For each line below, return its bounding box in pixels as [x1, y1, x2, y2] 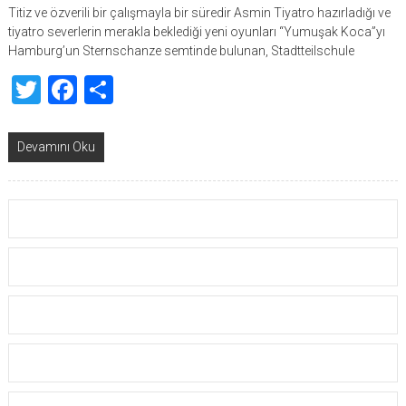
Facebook [76, 72, 198, 107]
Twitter [40, 72, 130, 107]
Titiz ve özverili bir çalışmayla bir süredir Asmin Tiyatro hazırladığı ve [7, 5, 391, 20]
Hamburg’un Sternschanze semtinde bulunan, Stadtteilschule [7, 43, 354, 58]
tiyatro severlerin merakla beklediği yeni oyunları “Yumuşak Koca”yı [7, 24, 385, 39]
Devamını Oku [16, 139, 95, 154]
